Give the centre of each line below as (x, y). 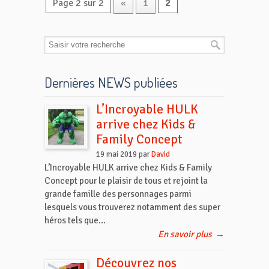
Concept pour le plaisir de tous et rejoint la (126, 181)
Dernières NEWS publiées (111, 83)
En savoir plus (185, 234)
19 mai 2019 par (124, 155)
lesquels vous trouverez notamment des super (132, 207)
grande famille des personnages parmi (118, 194)
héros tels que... (75, 221)
